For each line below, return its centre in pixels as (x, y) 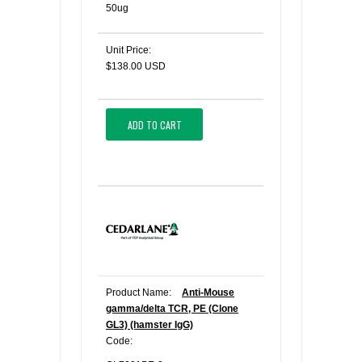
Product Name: (139, 293)
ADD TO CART (154, 124)
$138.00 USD (136, 66)
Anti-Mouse (208, 293)
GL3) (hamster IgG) (149, 325)
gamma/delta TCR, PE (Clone (172, 309)
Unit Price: (128, 50)
